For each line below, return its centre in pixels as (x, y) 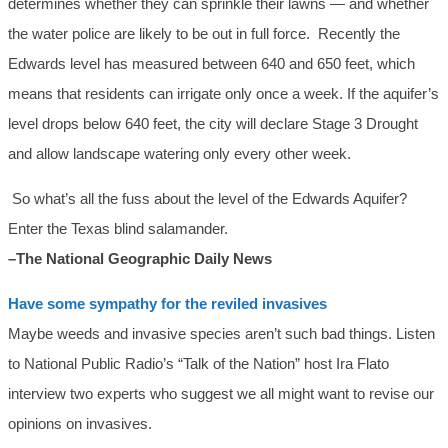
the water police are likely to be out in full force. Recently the (204, 34)
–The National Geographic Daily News (140, 259)
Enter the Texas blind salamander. (118, 229)
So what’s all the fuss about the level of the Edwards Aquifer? (209, 199)
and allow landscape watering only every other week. (179, 154)
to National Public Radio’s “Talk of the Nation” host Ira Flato (198, 364)
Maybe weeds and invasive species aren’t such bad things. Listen (221, 334)
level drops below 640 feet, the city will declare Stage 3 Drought (213, 124)
